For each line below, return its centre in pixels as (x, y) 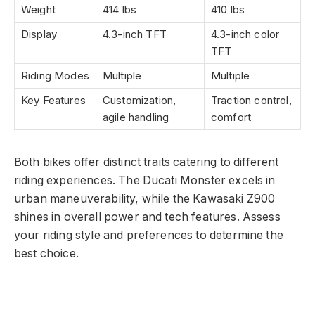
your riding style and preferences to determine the (149, 236)
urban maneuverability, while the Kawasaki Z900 (145, 199)
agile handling (136, 117)
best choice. (46, 254)
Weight (38, 10)
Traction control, (251, 101)
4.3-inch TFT (135, 34)
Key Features (53, 101)
